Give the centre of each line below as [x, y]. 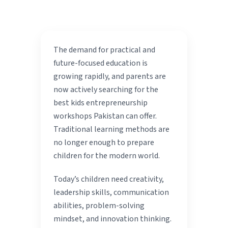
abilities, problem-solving [99, 206]
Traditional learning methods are [112, 130]
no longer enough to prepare [104, 143]
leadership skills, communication [111, 193]
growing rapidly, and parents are [110, 77]
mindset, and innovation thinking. [113, 219]
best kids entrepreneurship [101, 103]
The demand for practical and [105, 50]
